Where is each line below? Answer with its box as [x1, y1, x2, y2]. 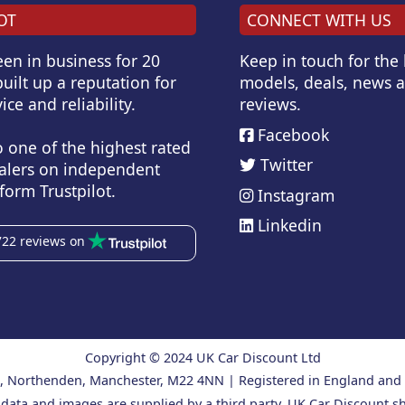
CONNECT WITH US [247, 9, 392, 32]
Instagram [253, 184, 335, 206]
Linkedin [253, 214, 323, 237]
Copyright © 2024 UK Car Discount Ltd [84, 349, 321, 367]
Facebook [253, 123, 330, 146]
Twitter [256, 154, 314, 176]
